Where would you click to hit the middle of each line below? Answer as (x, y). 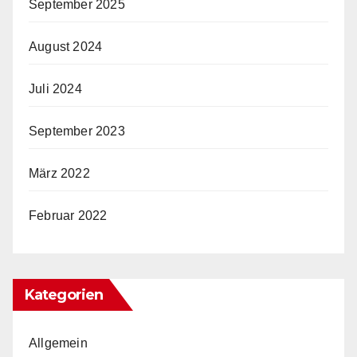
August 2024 (66, 47)
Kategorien (64, 295)
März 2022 (59, 173)
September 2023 (77, 131)
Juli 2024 (55, 89)
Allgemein (58, 343)
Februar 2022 (68, 216)
